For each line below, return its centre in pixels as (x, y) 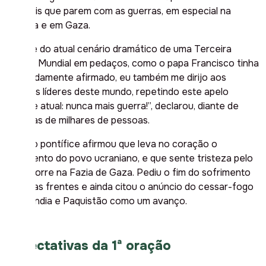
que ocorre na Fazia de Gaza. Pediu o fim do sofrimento (128, 172)
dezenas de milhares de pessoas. (77, 120)
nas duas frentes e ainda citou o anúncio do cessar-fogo (129, 186)
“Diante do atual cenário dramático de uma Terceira (118, 49)
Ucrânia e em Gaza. (47, 25)
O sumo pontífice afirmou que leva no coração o (111, 144)
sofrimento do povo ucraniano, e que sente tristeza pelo (129, 158)
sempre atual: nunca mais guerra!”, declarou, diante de (122, 106)
